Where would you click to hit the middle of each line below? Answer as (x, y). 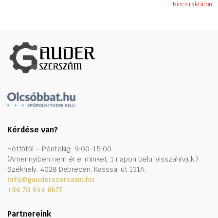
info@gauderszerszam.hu (51, 180)
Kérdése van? (33, 130)
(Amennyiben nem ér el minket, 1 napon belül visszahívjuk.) (103, 159)
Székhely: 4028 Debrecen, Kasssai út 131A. (77, 170)
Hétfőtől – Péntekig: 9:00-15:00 (60, 149)
